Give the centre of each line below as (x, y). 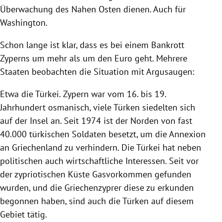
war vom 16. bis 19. (127, 94)
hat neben (181, 147)
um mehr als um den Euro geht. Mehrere (109, 58)
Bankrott (168, 45)
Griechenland (37, 147)
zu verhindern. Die (99, 147)
